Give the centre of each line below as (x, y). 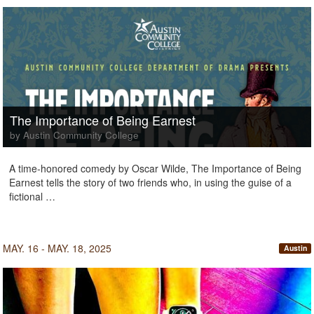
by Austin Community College (74, 135)
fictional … (32, 196)
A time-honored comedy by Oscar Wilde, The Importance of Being (155, 168)
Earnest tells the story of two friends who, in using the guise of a (150, 182)
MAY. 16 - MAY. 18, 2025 (57, 248)
